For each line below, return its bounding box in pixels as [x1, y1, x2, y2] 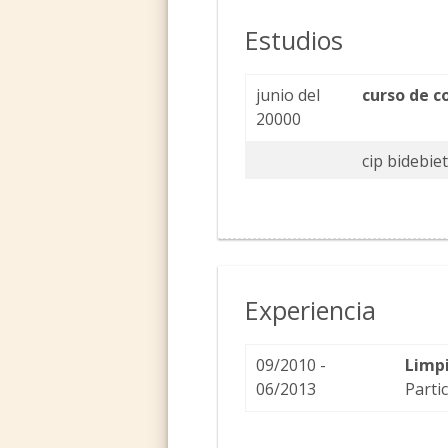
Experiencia [245, 293, 377, 328]
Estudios [245, 23, 344, 58]
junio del [256, 84, 321, 107]
